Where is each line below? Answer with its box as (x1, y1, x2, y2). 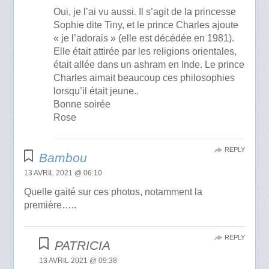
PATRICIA (54, 238, 110, 252)
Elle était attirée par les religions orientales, (53, 46, 237, 56)
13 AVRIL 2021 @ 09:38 (39, 256, 118, 265)
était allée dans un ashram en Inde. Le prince (53, 59, 245, 70)
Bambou (39, 150, 88, 165)
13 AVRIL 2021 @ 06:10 (23, 168, 102, 177)
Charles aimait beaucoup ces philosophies (53, 72, 235, 83)
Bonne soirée (53, 98, 111, 109)
